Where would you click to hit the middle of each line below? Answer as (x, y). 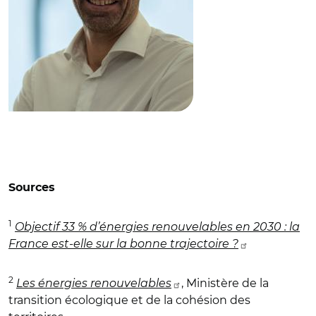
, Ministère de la (225, 283)
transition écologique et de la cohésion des (129, 300)
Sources (32, 187)
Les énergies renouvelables (94, 283)
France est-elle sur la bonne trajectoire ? (123, 243)
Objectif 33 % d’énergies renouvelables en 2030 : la (157, 226)
